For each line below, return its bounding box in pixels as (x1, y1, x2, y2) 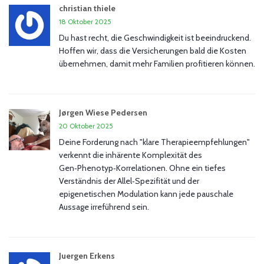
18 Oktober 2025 (59, 17, 111, 27)
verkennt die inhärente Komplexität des (59, 150, 202, 161)
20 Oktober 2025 (59, 121, 113, 131)
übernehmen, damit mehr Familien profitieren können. (59, 58, 255, 70)
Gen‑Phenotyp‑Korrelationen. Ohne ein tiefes (59, 163, 226, 174)
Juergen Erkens (59, 250, 115, 262)
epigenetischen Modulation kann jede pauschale (59, 189, 233, 200)
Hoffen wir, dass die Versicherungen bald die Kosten (59, 45, 246, 57)
